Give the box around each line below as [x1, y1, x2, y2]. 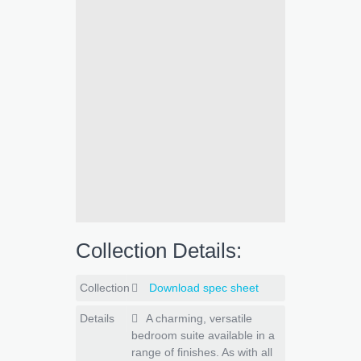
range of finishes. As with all [131, 345, 272, 359]
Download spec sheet [145, 280, 259, 294]
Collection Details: [76, 238, 242, 263]
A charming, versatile [142, 311, 252, 325]
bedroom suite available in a [131, 328, 275, 342]
